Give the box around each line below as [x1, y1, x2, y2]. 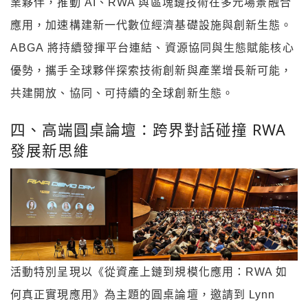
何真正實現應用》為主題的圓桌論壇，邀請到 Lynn [10, 289, 276, 301]
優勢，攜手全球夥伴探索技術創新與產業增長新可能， [10, 65, 293, 77]
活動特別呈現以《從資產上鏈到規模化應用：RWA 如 [10, 266, 288, 278]
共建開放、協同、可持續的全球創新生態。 [10, 87, 234, 100]
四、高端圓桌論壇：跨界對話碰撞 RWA [10, 119, 286, 140]
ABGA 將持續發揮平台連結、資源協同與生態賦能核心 [10, 42, 294, 54]
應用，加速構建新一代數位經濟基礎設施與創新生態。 [10, 19, 293, 32]
